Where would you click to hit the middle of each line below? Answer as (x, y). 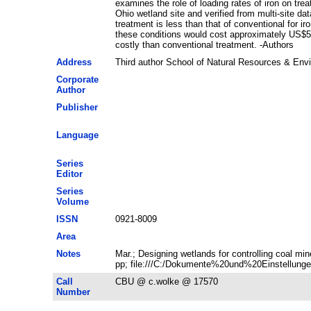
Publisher (77, 107)
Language (77, 135)
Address (74, 62)
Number (73, 292)
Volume (72, 201)
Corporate (77, 79)
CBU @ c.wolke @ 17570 (166, 281)
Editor (69, 174)
